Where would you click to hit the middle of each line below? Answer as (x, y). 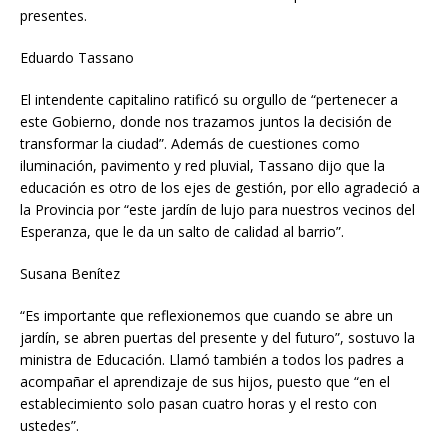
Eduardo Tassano (77, 57)
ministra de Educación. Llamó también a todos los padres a (212, 359)
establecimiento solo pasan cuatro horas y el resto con (198, 403)
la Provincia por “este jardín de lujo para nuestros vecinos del (217, 209)
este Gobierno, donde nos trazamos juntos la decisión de (206, 121)
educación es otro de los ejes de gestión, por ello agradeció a (220, 187)
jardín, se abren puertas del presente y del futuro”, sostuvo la (217, 337)
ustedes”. (49, 425)
